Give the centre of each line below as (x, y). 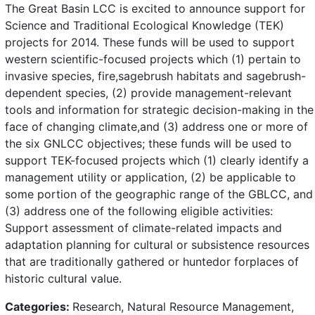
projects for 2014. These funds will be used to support (150, 42)
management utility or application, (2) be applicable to (150, 177)
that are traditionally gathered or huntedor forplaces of (152, 261)
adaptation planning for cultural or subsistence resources (157, 244)
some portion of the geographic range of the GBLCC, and (159, 194)
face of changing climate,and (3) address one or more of (156, 126)
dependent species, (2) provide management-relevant (148, 92)
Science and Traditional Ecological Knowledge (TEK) (144, 25)
